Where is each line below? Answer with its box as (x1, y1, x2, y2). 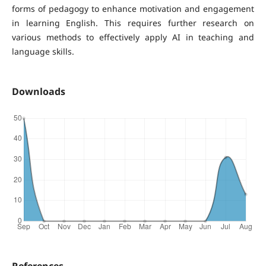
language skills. (11, 45, 74, 57)
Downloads (11, 84, 65, 98)
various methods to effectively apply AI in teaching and (11, 31, 255, 43)
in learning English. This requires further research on (11, 17, 255, 28)
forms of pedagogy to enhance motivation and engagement (11, 2, 255, 14)
